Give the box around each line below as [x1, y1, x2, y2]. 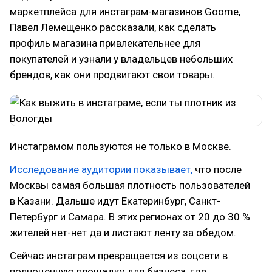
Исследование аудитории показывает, [10, 163, 192, 175]
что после [192, 163, 242, 175]
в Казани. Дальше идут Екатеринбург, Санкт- [10, 195, 220, 207]
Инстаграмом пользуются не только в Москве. [10, 140, 231, 152]
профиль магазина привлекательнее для [10, 37, 200, 49]
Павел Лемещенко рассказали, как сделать [10, 21, 216, 33]
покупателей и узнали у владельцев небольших [10, 53, 233, 65]
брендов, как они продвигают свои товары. [10, 69, 215, 81]
